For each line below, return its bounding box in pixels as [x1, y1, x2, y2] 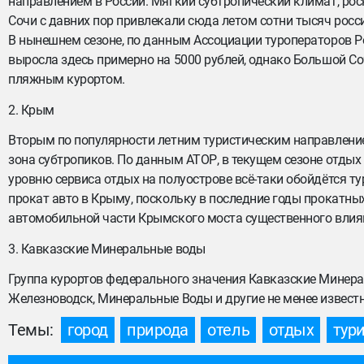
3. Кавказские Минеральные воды [8, 241, 206, 257]
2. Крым [8, 102, 54, 118]
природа [127, 320, 188, 340]
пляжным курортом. [8, 71, 125, 87]
